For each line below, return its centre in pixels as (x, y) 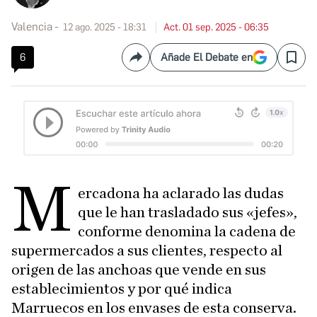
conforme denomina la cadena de (187, 232)
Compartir (160, 63)
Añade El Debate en (207, 58)
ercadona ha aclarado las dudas (181, 194)
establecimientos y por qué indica (122, 289)
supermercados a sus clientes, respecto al (147, 251)
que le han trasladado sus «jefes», (188, 213)
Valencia (32, 27)
